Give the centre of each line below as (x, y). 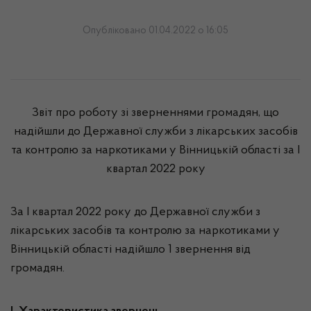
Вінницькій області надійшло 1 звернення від (131, 250)
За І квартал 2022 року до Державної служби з (135, 212)
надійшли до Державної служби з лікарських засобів (155, 132)
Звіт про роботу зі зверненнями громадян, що (155, 113)
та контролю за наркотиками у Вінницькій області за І (155, 151)
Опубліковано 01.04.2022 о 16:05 (155, 31)
